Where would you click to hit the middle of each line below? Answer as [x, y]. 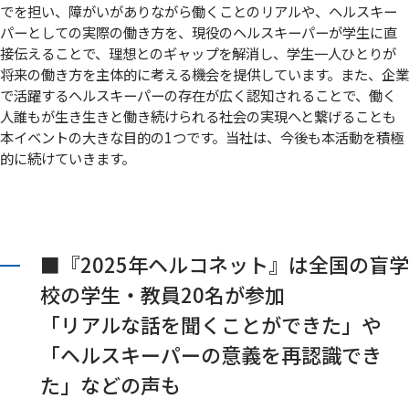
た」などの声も [110, 385]
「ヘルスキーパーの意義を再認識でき [211, 355]
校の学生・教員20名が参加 [163, 294]
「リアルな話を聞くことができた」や [211, 325]
